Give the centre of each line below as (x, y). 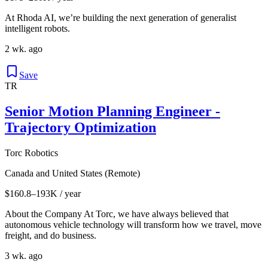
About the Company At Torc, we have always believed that (117, 214)
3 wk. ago (24, 256)
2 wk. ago (24, 49)
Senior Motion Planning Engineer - (112, 112)
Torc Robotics (31, 153)
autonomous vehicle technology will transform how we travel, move (133, 225)
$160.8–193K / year (43, 194)
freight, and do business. (51, 236)
